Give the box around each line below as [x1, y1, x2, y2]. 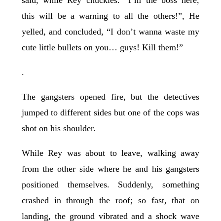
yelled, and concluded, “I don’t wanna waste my [21, 27, 200, 37]
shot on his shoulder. [21, 123, 98, 134]
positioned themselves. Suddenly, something [21, 180, 200, 190]
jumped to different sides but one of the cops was [21, 108, 200, 118]
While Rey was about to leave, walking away [21, 148, 200, 158]
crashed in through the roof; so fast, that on [21, 195, 200, 206]
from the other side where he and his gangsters [21, 164, 200, 174]
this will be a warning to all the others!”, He [21, 11, 200, 21]
